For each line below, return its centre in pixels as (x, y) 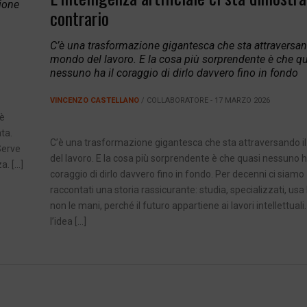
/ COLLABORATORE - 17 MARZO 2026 (204, 101)
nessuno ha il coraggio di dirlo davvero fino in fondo (174, 73)
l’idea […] (68, 222)
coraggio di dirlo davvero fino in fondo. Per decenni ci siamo (177, 174)
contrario (79, 19)
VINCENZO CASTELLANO (94, 101)
